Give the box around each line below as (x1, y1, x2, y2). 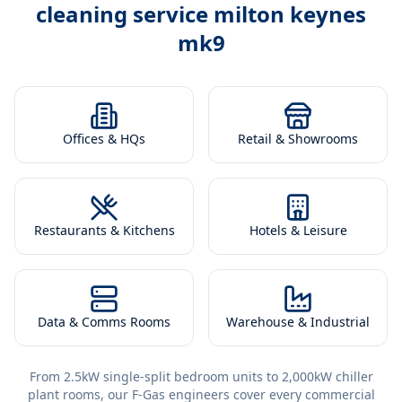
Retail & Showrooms (238, 130, 358, 147)
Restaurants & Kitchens (33, 222, 175, 239)
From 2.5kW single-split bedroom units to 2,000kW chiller (29, 368, 373, 385)
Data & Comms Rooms (38, 313, 170, 330)
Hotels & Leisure (249, 222, 347, 239)
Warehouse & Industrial (226, 313, 370, 330)
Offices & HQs (63, 130, 145, 147)
